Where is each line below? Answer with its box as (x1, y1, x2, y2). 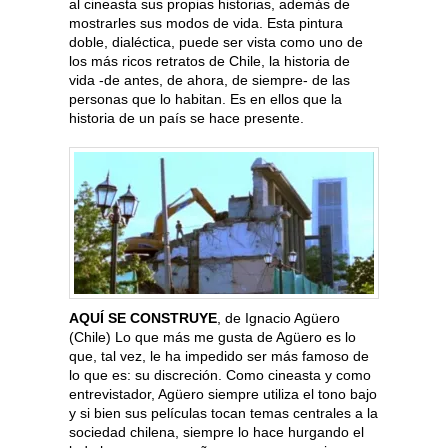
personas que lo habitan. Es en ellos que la (69, 91, 342, 108)
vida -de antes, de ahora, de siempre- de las (69, 72, 350, 89)
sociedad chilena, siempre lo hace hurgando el (69, 424, 364, 441)
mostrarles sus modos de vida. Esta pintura (69, 15, 343, 32)
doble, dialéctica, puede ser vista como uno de (69, 34, 363, 51)
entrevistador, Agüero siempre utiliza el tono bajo (69, 386, 377, 403)
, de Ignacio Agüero (217, 310, 340, 327)
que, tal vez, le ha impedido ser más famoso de (69, 348, 369, 365)
